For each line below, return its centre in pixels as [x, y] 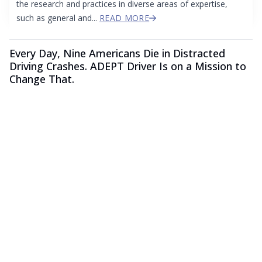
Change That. [42, 79]
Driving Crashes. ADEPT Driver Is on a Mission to [128, 66]
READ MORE [125, 18]
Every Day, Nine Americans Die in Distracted [117, 54]
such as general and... [58, 18]
